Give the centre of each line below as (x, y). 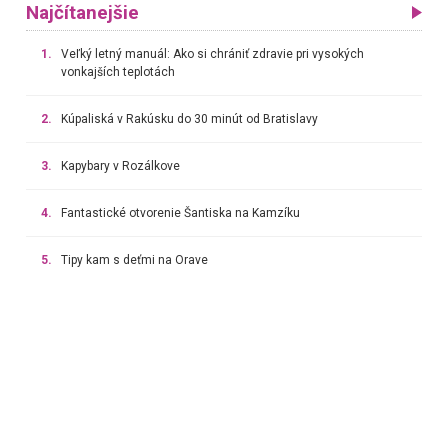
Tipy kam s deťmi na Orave (134, 259)
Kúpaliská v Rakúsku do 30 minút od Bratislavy (189, 118)
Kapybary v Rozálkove (120, 165)
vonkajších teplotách (117, 71)
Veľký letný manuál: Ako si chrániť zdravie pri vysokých (212, 53)
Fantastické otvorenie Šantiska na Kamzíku (180, 212)
